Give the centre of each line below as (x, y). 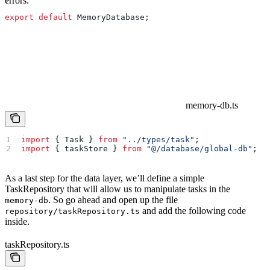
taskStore (86, 149)
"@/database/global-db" (197, 149)
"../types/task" (156, 140)
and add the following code (193, 211)
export (19, 17)
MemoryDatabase (108, 17)
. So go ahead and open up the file (113, 200)
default (53, 17)
